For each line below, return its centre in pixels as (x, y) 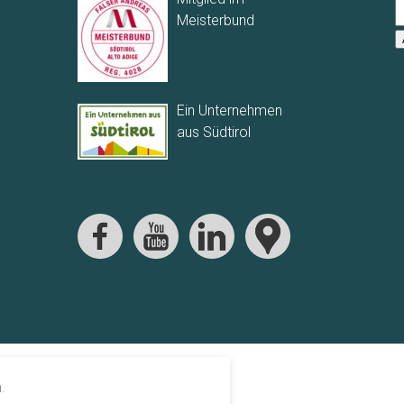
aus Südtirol (213, 133)
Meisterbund (215, 21)
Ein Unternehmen (229, 111)
